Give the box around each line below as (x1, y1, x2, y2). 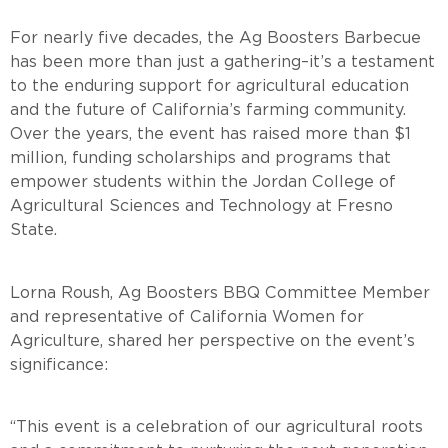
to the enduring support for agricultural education (10, 76, 409, 96)
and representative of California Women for (10, 306, 364, 326)
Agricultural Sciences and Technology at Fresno (10, 196, 393, 216)
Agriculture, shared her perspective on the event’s (10, 330, 415, 350)
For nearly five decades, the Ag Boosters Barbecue (10, 28, 421, 48)
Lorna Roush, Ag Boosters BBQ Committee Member (10, 282, 430, 302)
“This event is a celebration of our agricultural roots (10, 417, 423, 437)
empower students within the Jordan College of (10, 172, 396, 192)
